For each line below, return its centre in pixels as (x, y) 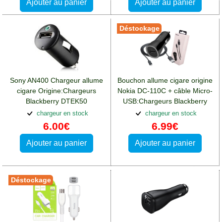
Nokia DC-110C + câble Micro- (165, 90)
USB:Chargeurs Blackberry (165, 101)
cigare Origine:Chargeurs (56, 90)
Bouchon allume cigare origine (165, 80)
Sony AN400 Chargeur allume (56, 80)
